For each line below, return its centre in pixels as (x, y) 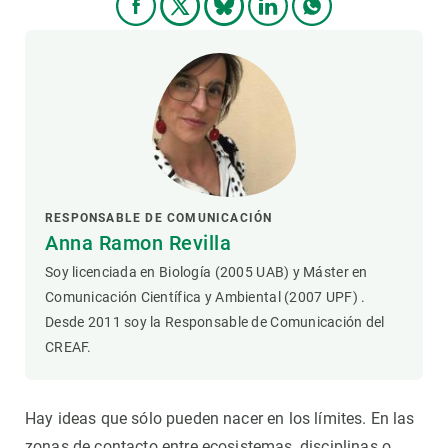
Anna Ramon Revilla (138, 243)
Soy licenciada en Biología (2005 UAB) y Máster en (206, 272)
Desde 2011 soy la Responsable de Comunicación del (215, 322)
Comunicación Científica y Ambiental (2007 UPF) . (205, 297)
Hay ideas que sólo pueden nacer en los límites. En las (220, 419)
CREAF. (68, 347)
